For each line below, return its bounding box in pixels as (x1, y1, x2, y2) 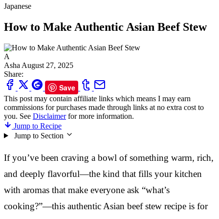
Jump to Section (14, 131, 64, 140)
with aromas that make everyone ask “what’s (4, 184, 170, 195)
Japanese (4, 2, 31, 10)
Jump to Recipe (12, 121, 62, 130)
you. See (4, 111, 33, 120)
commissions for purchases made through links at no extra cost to (4, 103, 204, 111)
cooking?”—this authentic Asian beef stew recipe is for (4, 200, 208, 211)
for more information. (66, 111, 134, 120)
